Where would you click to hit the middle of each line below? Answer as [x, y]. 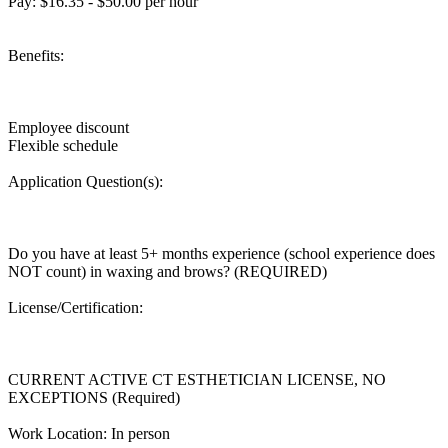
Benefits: [36, 55]
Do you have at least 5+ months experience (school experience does [221, 253]
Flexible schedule [63, 145]
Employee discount [68, 127]
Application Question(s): [85, 181]
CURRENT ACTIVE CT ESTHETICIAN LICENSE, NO [197, 379]
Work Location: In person [89, 433]
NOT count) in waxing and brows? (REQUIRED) [167, 271]
